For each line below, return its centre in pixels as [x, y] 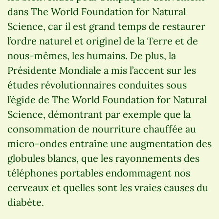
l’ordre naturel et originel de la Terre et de [103, 41]
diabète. [26, 202]
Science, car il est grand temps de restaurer [106, 26]
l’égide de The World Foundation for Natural [107, 99]
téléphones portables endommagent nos [99, 173]
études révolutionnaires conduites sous [97, 85]
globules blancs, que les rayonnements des [103, 158]
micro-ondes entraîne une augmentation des [109, 143]
